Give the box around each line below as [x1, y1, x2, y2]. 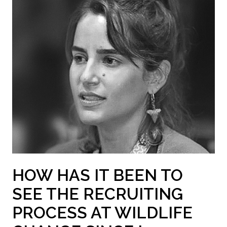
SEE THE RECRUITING [12, 184, 183, 204]
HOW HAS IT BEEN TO [12, 166, 183, 185]
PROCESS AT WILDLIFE [12, 203, 193, 222]
